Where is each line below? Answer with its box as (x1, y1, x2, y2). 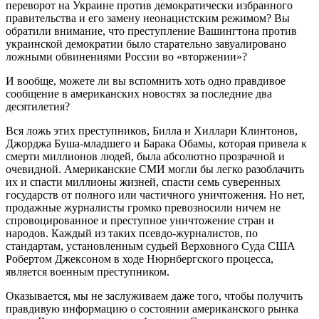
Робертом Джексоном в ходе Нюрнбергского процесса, (6, 252, 273, 265)
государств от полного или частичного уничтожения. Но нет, (6, 188, 305, 201)
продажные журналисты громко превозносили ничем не (6, 201, 281, 214)
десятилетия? (6, 100, 70, 113)
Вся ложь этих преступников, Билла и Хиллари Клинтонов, (6, 124, 298, 137)
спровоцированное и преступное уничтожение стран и (6, 214, 274, 226)
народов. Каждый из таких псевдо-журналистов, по (6, 226, 258, 239)
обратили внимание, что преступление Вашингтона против (6, 24, 297, 37)
